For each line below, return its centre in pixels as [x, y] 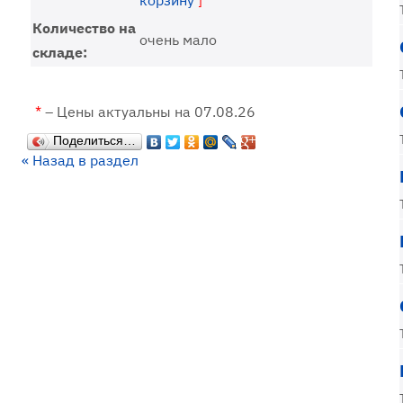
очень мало [178, 40]
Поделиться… [94, 140]
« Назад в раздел [80, 160]
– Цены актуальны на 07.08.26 [148, 112]
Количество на [84, 28]
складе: [60, 52]
